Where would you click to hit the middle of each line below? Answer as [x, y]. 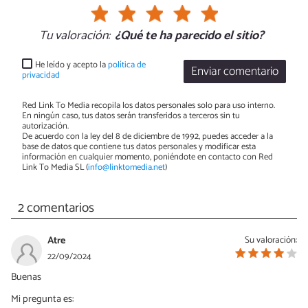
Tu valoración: [74, 36]
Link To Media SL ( [55, 168]
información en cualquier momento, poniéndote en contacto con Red [147, 157]
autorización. [45, 126]
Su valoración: [271, 240]
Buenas [26, 277]
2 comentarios [56, 208]
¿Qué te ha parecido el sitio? [189, 36]
